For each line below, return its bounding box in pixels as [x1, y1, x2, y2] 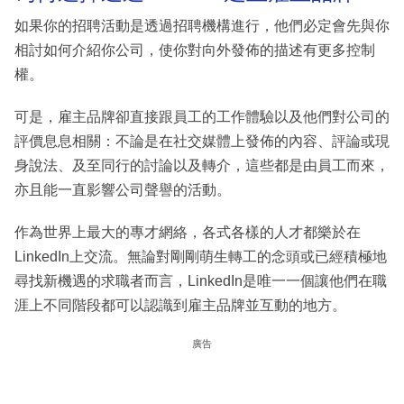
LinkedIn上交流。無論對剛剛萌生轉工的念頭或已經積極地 [14, 249, 387, 265]
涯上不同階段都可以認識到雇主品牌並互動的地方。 [14, 298, 346, 314]
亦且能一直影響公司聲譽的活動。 [14, 182, 231, 198]
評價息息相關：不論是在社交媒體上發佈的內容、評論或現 [14, 133, 390, 150]
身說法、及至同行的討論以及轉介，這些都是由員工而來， [14, 158, 390, 174]
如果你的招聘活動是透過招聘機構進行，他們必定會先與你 [14, 18, 390, 34]
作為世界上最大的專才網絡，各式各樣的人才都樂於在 [14, 225, 361, 241]
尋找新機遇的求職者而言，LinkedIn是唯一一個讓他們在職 [14, 273, 387, 289]
